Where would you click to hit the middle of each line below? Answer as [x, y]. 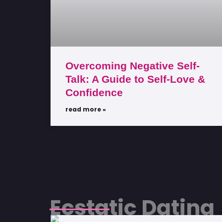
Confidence [94, 92]
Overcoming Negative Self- [133, 65]
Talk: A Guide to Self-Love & [135, 79]
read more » [86, 109]
